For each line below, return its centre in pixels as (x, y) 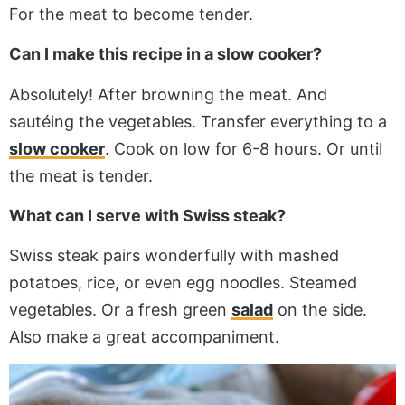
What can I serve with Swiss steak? (147, 215)
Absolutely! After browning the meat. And (168, 94)
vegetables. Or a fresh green (120, 310)
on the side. (320, 310)
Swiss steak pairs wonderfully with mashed (174, 256)
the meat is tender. (81, 175)
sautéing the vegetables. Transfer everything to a (198, 121)
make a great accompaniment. (160, 337)
